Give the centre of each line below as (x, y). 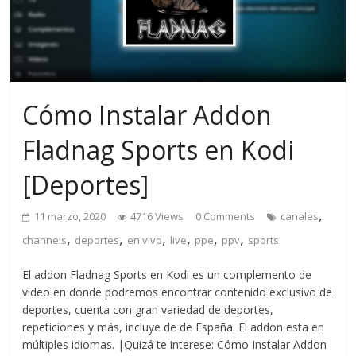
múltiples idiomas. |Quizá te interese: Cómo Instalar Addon (175, 345)
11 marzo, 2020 (70, 217)
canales (300, 217)
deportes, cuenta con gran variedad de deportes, (148, 310)
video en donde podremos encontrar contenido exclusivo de (178, 292)
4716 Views (157, 217)
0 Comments (226, 217)
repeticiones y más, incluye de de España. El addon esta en (174, 327)
